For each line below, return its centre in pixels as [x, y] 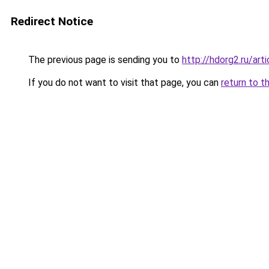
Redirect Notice [52, 21]
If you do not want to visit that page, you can [123, 83]
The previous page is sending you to [104, 60]
